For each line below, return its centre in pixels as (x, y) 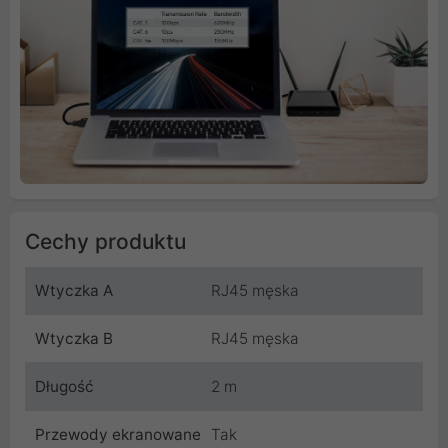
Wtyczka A (74, 290)
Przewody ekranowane (118, 434)
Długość (64, 386)
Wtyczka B (74, 338)
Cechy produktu (105, 241)
